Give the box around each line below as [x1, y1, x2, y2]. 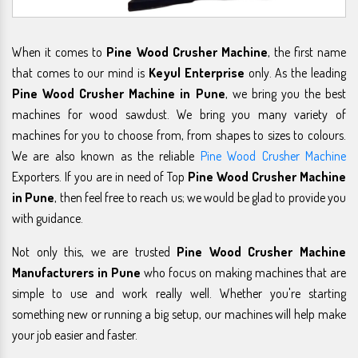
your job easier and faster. [12, 326, 137, 343]
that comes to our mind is [12, 64, 149, 81]
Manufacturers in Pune [12, 264, 141, 280]
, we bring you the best [225, 85, 346, 101]
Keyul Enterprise [148, 64, 245, 81]
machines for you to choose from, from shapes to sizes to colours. [12, 126, 346, 143]
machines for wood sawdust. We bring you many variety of [12, 105, 346, 122]
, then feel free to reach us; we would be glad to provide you [54, 189, 347, 205]
